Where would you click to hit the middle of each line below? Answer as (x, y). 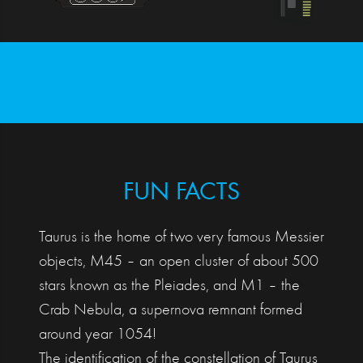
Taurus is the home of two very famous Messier (181, 237)
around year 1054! (98, 334)
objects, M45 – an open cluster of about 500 (179, 261)
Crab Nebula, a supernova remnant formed (171, 310)
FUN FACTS (181, 193)
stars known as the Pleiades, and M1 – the (169, 286)
